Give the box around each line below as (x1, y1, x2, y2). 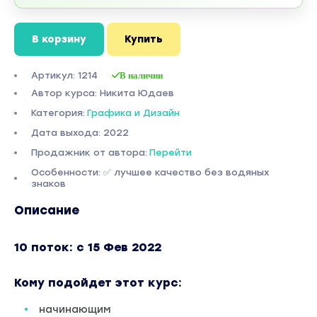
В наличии (120, 70, 163, 81)
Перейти (149, 147, 192, 158)
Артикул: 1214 (31, 70, 98, 81)
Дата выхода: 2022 (31, 127, 129, 139)
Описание (14, 203, 79, 218)
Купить (125, 33, 163, 46)
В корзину (32, 33, 86, 46)
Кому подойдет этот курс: (14, 276, 182, 290)
